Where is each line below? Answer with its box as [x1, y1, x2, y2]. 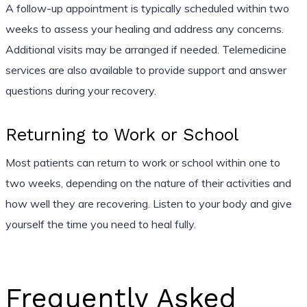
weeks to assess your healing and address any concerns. [5, 21, 284, 36]
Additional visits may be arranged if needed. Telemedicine [5, 42, 286, 56]
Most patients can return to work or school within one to [5, 155, 280, 169]
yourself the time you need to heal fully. [5, 217, 196, 231]
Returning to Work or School [5, 124, 238, 145]
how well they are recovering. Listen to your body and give [5, 196, 292, 210]
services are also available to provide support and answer [5, 62, 286, 77]
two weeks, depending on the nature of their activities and [5, 175, 291, 190]
